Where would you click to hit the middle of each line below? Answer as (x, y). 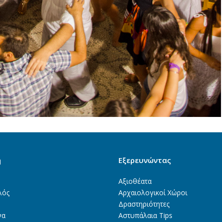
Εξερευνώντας (145, 160)
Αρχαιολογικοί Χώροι (153, 193)
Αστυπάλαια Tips (145, 216)
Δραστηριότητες (144, 204)
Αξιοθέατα (135, 181)
